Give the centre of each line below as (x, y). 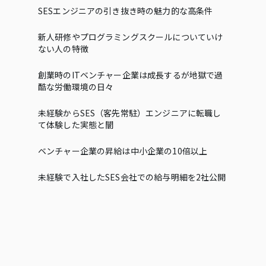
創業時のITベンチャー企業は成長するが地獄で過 (131, 75)
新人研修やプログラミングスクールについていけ (131, 37)
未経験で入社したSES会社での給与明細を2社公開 (132, 177)
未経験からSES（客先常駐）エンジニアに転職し (130, 113)
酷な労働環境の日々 (76, 87)
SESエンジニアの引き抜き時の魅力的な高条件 (126, 11)
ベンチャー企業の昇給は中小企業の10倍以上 (123, 151)
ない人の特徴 (63, 49)
